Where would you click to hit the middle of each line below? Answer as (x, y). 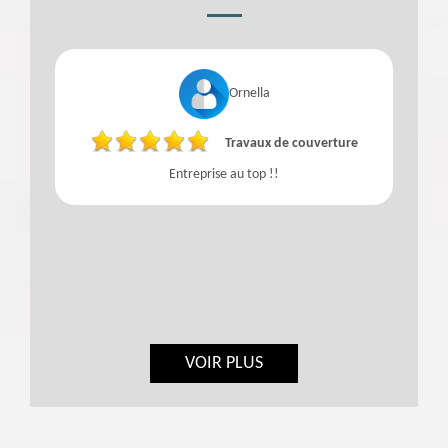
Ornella (249, 94)
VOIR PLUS (224, 363)
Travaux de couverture (291, 144)
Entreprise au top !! (224, 174)
